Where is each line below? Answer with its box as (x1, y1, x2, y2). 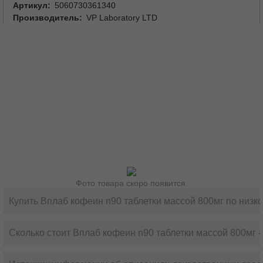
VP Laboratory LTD (86, 13, 157, 22)
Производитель (13, 13, 79, 22)
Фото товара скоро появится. (75, 178, 188, 188)
